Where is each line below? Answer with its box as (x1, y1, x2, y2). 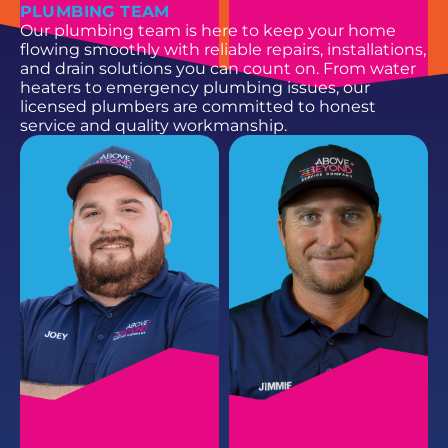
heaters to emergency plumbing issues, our (19, 77, 370, 97)
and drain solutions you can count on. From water (19, 58, 416, 78)
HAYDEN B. (35, 159, 117, 176)
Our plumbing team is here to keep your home (19, 20, 396, 40)
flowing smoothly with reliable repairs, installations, (19, 39, 426, 59)
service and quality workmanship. (19, 115, 287, 135)
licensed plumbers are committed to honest (19, 96, 376, 116)
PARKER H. (244, 159, 323, 176)
